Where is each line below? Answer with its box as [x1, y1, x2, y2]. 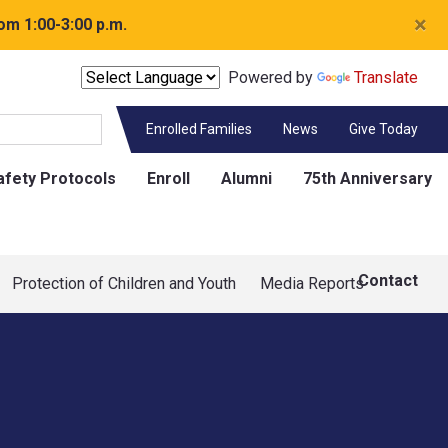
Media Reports [260, 274, 364, 293]
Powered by [220, 68, 317, 87]
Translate [354, 68, 418, 87]
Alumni [221, 169, 272, 188]
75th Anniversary [303, 169, 432, 188]
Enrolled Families [146, 121, 252, 137]
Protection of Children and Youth [12, 274, 236, 293]
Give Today [349, 121, 418, 137]
